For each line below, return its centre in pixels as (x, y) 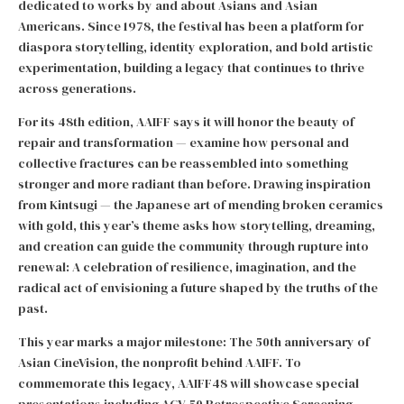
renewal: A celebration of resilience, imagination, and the (187, 267)
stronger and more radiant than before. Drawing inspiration (194, 184)
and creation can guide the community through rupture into (193, 246)
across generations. (77, 88)
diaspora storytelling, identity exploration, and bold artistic (196, 47)
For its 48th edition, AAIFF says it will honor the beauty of (186, 122)
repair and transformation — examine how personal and (184, 142)
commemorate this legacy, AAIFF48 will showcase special (188, 383)
